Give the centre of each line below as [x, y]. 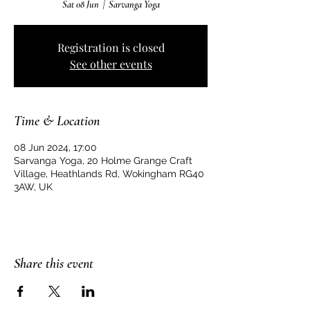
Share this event [54, 264]
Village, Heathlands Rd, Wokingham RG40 [109, 174]
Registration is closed [111, 47]
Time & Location [57, 121]
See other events [111, 64]
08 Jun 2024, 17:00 [55, 147]
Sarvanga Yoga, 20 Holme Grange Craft [103, 161]
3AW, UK [33, 187]
